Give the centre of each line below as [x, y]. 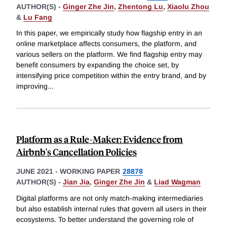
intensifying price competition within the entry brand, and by [111, 76]
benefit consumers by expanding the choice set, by [98, 65]
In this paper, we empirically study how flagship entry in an [109, 33]
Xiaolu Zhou [188, 6]
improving [32, 86]
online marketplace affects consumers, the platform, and [106, 44]
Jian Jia [76, 182]
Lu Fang [38, 17]
